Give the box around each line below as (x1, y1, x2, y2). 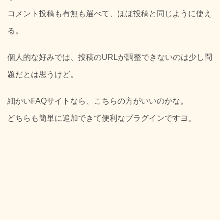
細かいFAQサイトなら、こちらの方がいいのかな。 (7, 97, 188, 106)
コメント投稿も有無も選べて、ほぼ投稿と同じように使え (7, 9, 212, 18)
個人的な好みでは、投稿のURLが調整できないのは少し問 (7, 53, 212, 62)
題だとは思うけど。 (7, 70, 78, 79)
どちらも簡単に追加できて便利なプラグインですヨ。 (7, 114, 196, 123)
